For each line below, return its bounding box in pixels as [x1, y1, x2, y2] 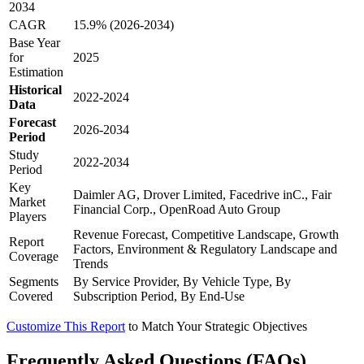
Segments [9, 274, 58, 288]
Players [9, 209, 46, 223]
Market [9, 194, 45, 209]
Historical [9, 82, 62, 97]
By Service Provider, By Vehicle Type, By [73, 274, 291, 288]
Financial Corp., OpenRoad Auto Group [73, 201, 280, 216]
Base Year [9, 35, 60, 50]
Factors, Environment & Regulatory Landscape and [73, 241, 337, 256]
